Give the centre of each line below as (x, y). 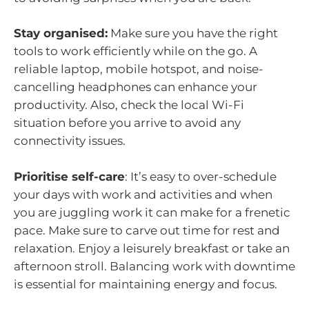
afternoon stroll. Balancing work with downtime (154, 266)
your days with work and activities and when (143, 194)
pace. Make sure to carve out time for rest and (147, 230)
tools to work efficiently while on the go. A (136, 51)
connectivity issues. (70, 141)
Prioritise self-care (69, 176)
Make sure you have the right (193, 33)
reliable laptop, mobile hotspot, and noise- (139, 69)
